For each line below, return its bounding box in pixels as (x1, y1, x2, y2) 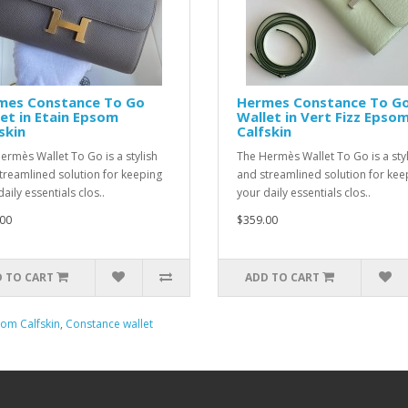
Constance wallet (66, 316, 153, 331)
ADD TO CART (245, 270, 321, 285)
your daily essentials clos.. (237, 185, 371, 200)
